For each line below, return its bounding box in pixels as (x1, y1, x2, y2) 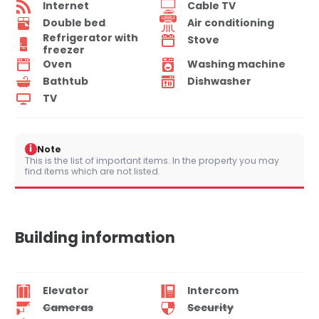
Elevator (43, 283, 89, 298)
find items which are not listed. (25, 164, 160, 177)
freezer (43, 42, 85, 57)
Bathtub (43, 74, 88, 89)
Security (187, 300, 234, 315)
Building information (15, 226, 175, 248)
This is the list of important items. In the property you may (25, 154, 279, 167)
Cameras (43, 300, 93, 315)
